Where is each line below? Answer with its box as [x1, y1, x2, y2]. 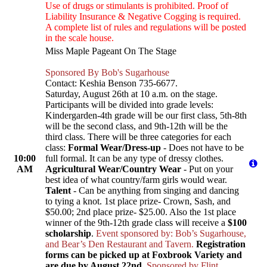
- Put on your [181, 164, 233, 175]
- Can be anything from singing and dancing [71, 185, 239, 196]
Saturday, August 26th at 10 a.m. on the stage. [45, 89, 218, 100]
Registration [196, 239, 246, 250]
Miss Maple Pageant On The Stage [45, 46, 176, 57]
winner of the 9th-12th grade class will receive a [45, 218, 225, 228]
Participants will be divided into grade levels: [45, 100, 213, 110]
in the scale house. [45, 33, 114, 44]
